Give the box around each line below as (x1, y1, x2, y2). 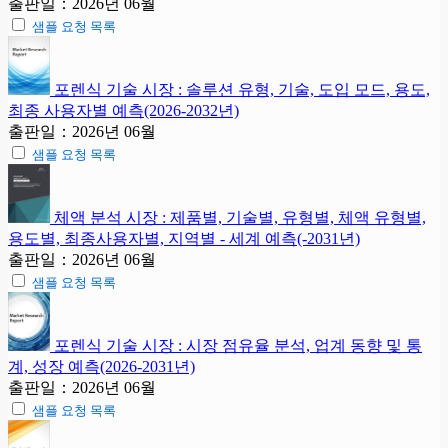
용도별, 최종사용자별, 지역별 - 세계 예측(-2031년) (8, 229, 360, 247)
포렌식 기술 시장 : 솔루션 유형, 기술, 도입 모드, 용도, (54, 80, 430, 98)
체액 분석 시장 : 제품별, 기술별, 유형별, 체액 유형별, (54, 208, 426, 226)
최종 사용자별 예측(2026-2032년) (8, 101, 239, 119)
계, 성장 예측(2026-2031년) (8, 357, 195, 375)
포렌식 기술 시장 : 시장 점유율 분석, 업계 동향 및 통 (54, 336, 422, 354)
